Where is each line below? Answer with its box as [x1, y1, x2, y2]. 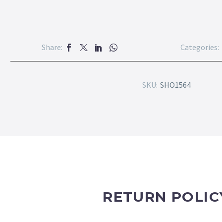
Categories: [180, 42, 220, 53]
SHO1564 [160, 80, 191, 90]
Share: [42, 42, 63, 53]
